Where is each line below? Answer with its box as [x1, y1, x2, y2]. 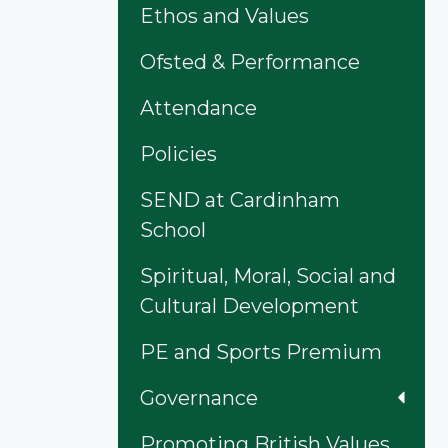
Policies [140, 141, 217, 166]
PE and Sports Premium [140, 339, 382, 364]
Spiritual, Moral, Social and [140, 263, 396, 288]
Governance [140, 385, 258, 410]
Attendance [140, 95, 257, 120]
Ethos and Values [140, 3, 309, 28]
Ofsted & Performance [140, 49, 360, 74]
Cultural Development [140, 293, 359, 318]
